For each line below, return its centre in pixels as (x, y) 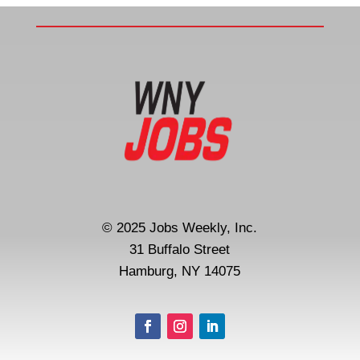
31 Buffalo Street (180, 250)
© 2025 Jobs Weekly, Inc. (180, 228)
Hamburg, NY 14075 (180, 271)
